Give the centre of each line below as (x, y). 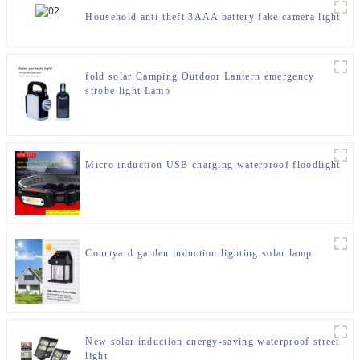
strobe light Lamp (128, 91)
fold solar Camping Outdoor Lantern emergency (200, 77)
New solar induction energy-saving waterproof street (213, 342)
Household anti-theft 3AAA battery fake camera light (213, 17)
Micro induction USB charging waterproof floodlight (213, 165)
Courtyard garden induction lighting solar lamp (199, 254)
